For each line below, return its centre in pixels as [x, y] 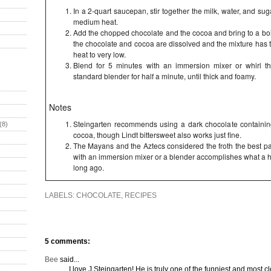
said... [69, 259]
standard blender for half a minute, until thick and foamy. [165, 76]
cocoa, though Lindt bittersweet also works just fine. [157, 135]
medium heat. [96, 21]
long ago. [89, 167]
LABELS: [60, 195]
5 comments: [67, 241]
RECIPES [141, 195]
